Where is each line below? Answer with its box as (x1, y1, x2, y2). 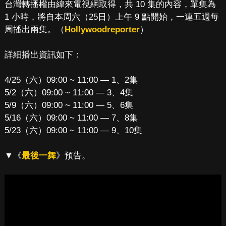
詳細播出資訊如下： (4, 50, 82, 60)
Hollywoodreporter (64, 25, 140, 34)
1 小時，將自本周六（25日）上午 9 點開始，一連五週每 (4, 12, 219, 22)
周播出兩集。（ (4, 25, 65, 34)
